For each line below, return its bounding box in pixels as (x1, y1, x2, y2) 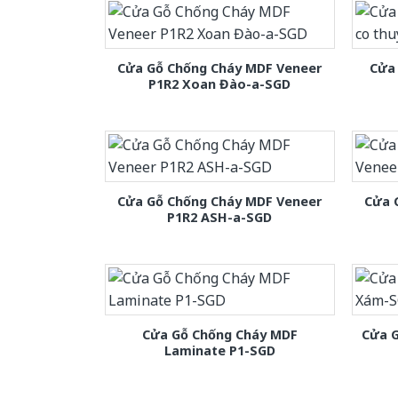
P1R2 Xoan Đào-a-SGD (148, 75, 291, 92)
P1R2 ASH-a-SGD (167, 208, 273, 226)
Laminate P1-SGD (163, 341, 275, 359)
